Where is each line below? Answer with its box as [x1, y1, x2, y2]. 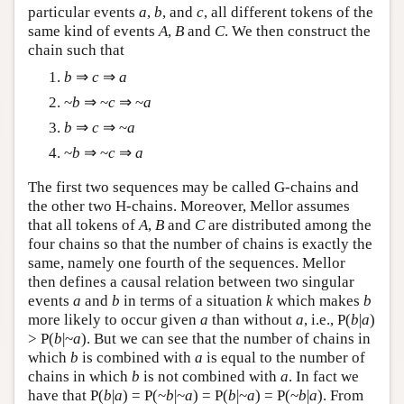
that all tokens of [28, 216, 139, 234]
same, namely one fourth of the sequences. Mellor [28, 253, 345, 271]
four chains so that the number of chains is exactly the [28, 234, 372, 252]
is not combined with [140, 367, 280, 385]
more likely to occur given [28, 310, 200, 328]
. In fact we [289, 367, 359, 385]
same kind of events [28, 22, 159, 40]
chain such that [28, 41, 124, 59]
